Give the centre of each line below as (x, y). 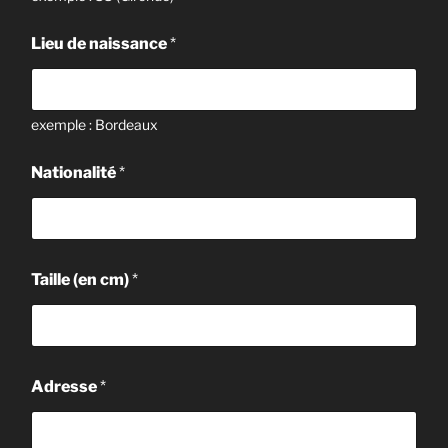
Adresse (65, 386)
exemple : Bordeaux (94, 124)
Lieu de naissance (100, 43)
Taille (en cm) (81, 279)
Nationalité (75, 172)
